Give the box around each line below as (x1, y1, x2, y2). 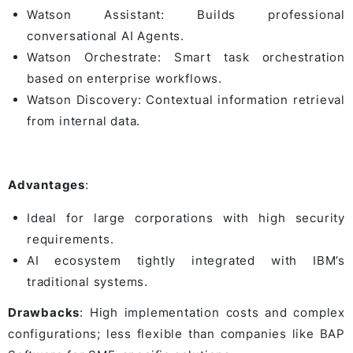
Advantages (8, 177, 85, 193)
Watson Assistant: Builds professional (27, 7, 345, 23)
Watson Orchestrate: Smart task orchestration (27, 50, 345, 65)
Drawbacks (8, 305, 80, 321)
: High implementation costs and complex (80, 305, 345, 321)
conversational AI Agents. (27, 28, 185, 44)
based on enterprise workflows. (27, 71, 223, 87)
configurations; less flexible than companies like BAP (8, 326, 345, 342)
